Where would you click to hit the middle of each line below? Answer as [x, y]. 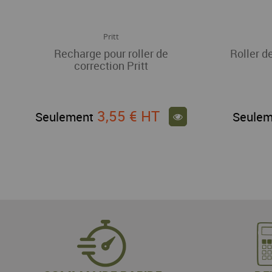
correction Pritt [111, 66]
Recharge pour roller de [111, 53]
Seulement [64, 117]
